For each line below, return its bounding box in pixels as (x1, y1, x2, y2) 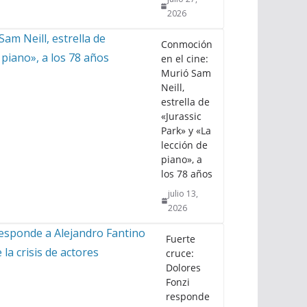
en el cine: (161, 51, 208, 65)
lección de (161, 138, 208, 151)
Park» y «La (161, 123, 211, 137)
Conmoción (161, 37, 212, 51)
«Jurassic (161, 109, 201, 123)
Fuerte (166, 232, 195, 245)
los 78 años (161, 167, 212, 180)
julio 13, (168, 187, 199, 199)
